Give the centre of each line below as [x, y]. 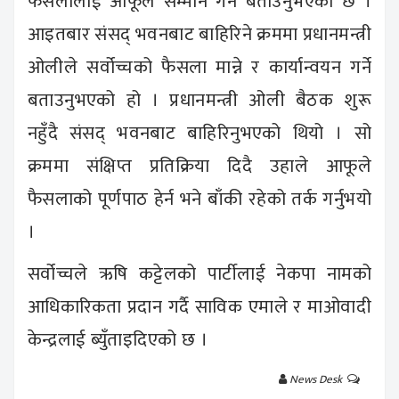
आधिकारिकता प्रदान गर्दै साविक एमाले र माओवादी [199, 306]
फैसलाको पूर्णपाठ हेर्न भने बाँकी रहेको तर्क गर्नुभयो [199, 199]
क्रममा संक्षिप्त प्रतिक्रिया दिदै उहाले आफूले [199, 166]
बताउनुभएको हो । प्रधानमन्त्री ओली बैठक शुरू [199, 100]
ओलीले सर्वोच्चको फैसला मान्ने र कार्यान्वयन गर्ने [199, 67]
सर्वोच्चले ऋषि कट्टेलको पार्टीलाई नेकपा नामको [199, 273]
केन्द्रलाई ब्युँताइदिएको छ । [118, 339]
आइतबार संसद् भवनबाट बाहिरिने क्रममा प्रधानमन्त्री [199, 34]
